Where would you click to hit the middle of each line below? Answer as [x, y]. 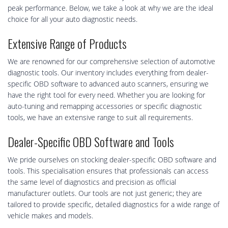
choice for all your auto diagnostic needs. [73, 19]
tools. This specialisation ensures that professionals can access [108, 171]
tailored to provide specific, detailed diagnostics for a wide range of [113, 205]
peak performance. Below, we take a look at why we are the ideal [110, 8]
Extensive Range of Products [67, 44]
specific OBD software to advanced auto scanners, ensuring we [108, 84]
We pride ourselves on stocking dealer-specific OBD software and [112, 160]
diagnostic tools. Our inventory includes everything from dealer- [108, 73]
